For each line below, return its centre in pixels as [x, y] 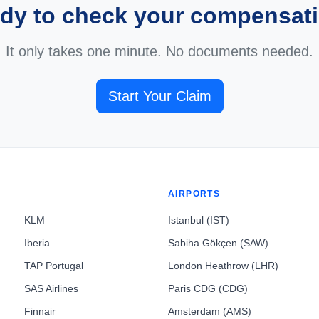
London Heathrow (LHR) [223, 266]
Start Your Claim [159, 96]
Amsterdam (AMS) [210, 311]
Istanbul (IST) [199, 220]
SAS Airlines [51, 288]
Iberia [37, 243]
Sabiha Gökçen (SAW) [218, 243]
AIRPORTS [194, 194]
